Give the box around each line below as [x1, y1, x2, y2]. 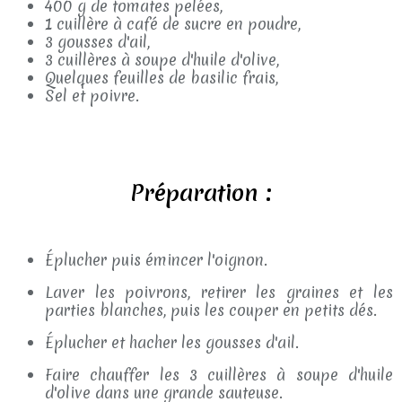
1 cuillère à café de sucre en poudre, [45, 13, 301, 34]
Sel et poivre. [45, 85, 139, 106]
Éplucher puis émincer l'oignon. [45, 249, 267, 270]
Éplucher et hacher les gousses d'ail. [45, 332, 299, 353]
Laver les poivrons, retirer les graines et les [45, 282, 393, 302]
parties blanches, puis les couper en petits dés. [45, 300, 377, 320]
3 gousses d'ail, [45, 31, 150, 52]
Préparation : [130, 178, 272, 208]
